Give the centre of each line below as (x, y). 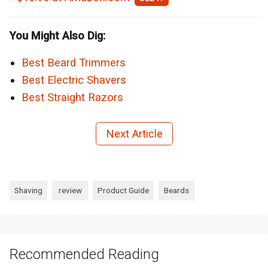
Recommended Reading (84, 255)
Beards (176, 190)
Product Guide (123, 190)
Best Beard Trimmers (74, 62)
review (70, 190)
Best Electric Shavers (74, 80)
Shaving (28, 190)
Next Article (134, 133)
